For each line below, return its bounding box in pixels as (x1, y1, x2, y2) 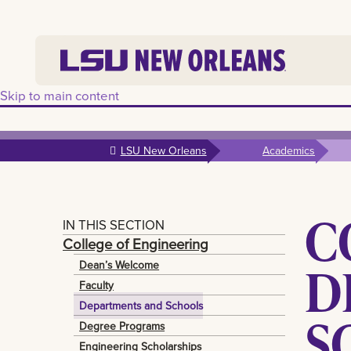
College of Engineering (63, 233, 208, 255)
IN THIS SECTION (63, 215, 165, 233)
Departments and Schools (79, 297, 204, 313)
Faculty (79, 277, 114, 293)
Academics (262, 142, 315, 158)
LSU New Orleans (120, 142, 207, 158)
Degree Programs (79, 317, 165, 334)
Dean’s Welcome (79, 256, 160, 273)
